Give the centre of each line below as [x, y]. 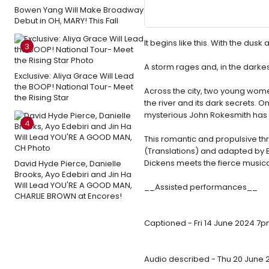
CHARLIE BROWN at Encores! [68, 196]
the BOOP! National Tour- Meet [74, 87]
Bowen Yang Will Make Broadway [79, 10]
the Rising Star [42, 98]
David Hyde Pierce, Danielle [68, 164]
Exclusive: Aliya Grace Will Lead [74, 76]
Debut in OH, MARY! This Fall [66, 21]
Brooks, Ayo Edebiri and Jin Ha [73, 174]
